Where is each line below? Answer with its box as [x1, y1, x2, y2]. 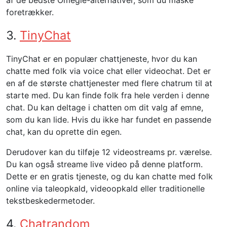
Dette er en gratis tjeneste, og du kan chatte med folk [6, 171, 213, 181]
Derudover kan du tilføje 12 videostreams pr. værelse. [6, 147, 212, 157]
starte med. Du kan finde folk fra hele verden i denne [6, 90, 209, 100]
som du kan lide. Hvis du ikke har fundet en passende [6, 115, 211, 125]
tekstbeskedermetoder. [6, 196, 95, 206]
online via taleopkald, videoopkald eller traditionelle [6, 183, 205, 194]
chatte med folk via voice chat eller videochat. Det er [6, 66, 211, 76]
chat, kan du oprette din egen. [6, 127, 122, 137]
